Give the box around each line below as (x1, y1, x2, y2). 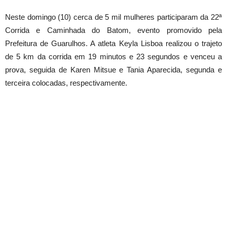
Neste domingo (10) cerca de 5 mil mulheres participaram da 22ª (5, 13, 222, 21)
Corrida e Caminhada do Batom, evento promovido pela (5, 26, 222, 34)
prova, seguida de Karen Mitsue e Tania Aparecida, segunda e (5, 65, 222, 74)
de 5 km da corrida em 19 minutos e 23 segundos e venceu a (5, 52, 222, 61)
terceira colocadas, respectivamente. (5, 79, 127, 87)
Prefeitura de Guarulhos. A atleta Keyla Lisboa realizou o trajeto (5, 39, 222, 48)
